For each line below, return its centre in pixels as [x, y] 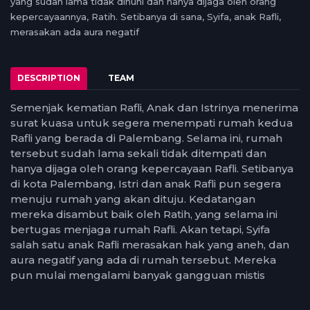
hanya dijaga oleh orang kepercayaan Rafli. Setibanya [152, 168]
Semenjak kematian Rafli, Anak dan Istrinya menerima [154, 108]
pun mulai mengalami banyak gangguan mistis [138, 275]
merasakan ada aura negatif [75, 32]
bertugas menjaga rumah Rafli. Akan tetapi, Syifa [140, 229]
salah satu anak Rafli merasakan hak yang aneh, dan [150, 245]
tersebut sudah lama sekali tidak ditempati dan [138, 153]
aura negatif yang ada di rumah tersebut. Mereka [143, 260]
